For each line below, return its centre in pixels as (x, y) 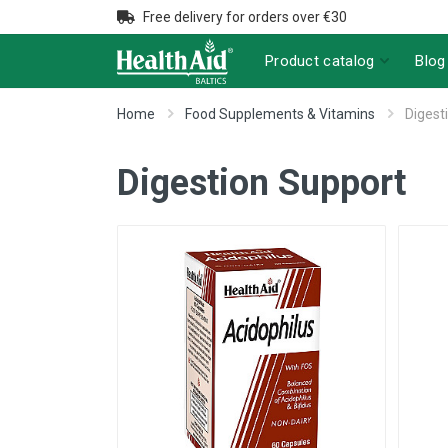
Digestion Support (261, 183)
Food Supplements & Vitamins (280, 114)
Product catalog (319, 60)
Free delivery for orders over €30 (245, 17)
